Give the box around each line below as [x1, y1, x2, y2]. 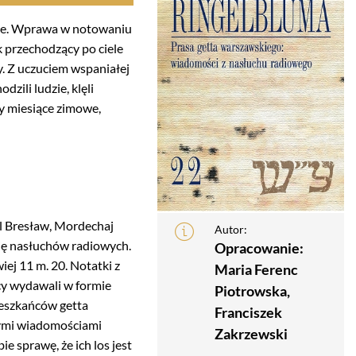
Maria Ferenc [214, 261, 298, 279]
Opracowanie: [214, 239, 304, 257]
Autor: [214, 222, 247, 237]
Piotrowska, [214, 282, 290, 300]
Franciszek [214, 304, 282, 322]
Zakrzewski [214, 325, 288, 343]
